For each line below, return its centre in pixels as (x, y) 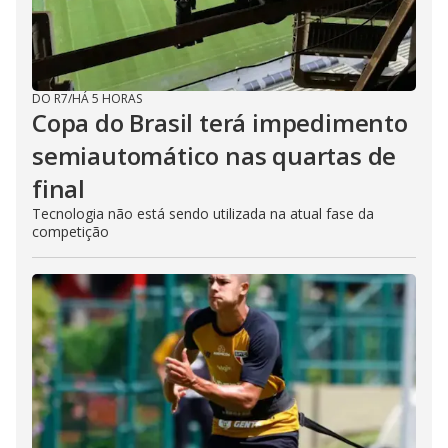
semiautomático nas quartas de (214, 155)
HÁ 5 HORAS (107, 98)
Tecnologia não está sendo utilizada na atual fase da (203, 213)
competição (70, 231)
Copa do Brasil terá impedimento (220, 122)
